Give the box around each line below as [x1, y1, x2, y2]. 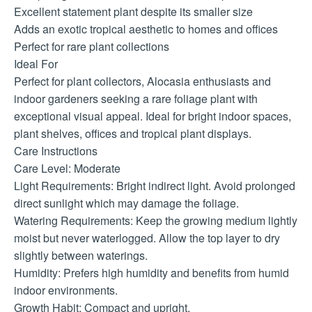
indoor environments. [14, 282, 118, 299]
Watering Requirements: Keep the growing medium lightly [14, 212, 297, 229]
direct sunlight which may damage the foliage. [14, 195, 239, 212]
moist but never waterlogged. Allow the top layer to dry [14, 230, 280, 247]
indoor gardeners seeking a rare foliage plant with [14, 91, 258, 107]
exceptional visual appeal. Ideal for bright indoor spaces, [14, 108, 291, 125]
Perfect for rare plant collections [14, 38, 169, 55]
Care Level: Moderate [14, 160, 120, 177]
